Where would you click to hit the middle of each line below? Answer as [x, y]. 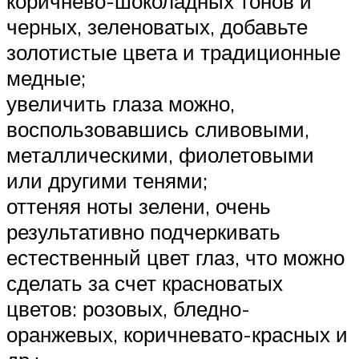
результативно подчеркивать [143, 232]
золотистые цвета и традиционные [173, 52]
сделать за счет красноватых [145, 283]
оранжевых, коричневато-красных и [177, 335]
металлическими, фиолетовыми [160, 155]
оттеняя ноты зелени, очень [139, 206]
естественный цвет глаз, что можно [175, 258]
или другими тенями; [107, 181]
